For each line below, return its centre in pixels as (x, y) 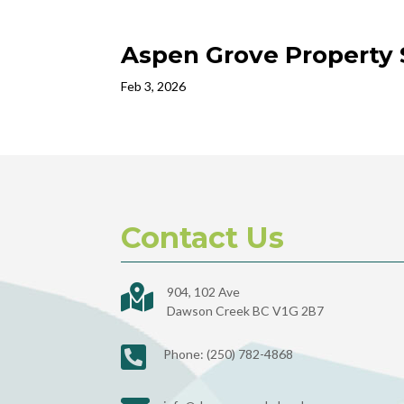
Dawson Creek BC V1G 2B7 (246, 311)
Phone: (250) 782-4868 (229, 354)
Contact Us (203, 238)
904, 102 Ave (204, 292)
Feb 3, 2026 (154, 86)
